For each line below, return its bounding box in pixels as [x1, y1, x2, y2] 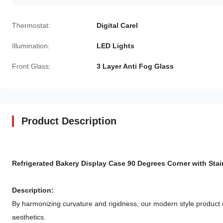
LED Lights [97, 42, 134, 50]
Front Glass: [12, 62, 51, 70]
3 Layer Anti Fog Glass [97, 62, 174, 70]
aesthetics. [12, 213, 46, 221]
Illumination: [12, 42, 50, 50]
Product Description [21, 115, 116, 126]
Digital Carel [97, 21, 138, 29]
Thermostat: [12, 21, 50, 29]
